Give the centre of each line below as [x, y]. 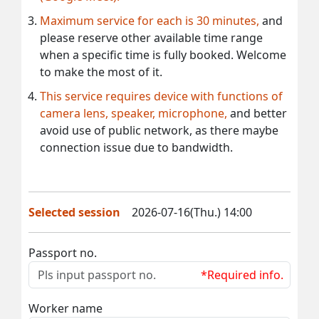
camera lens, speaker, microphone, [135, 113]
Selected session [74, 212]
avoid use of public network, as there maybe [159, 130]
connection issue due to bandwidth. [136, 147]
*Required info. [242, 274]
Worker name [66, 308]
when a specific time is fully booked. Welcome [163, 54]
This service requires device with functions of [161, 96]
